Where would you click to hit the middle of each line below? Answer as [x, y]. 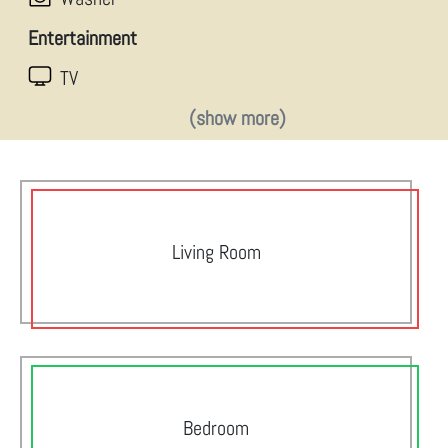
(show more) [237, 118]
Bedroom [216, 428]
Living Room [216, 252]
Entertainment [82, 38]
